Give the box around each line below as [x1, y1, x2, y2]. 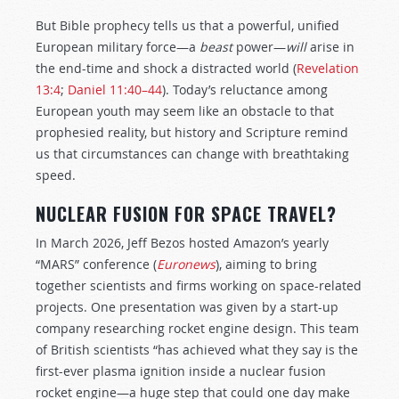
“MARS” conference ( [36, 256, 157, 273]
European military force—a [36, 38, 199, 55]
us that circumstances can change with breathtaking [36, 145, 349, 162]
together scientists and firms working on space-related [36, 277, 362, 294]
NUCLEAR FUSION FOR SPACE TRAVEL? [36, 200, 337, 227]
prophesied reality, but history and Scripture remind [36, 124, 348, 141]
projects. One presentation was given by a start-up [36, 298, 338, 315]
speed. [36, 167, 76, 183]
